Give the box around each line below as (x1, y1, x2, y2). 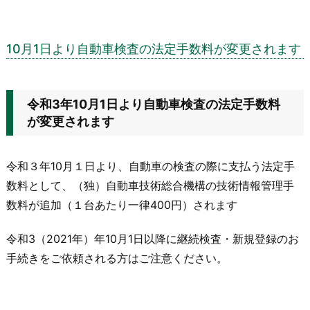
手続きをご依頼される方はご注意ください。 (6, 251, 228, 266)
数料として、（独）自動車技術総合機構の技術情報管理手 (6, 179, 294, 193)
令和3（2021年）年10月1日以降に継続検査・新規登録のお (6, 232, 299, 246)
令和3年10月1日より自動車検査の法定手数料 (27, 97, 280, 112)
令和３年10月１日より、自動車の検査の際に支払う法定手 (6, 159, 295, 174)
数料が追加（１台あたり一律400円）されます (6, 198, 237, 212)
